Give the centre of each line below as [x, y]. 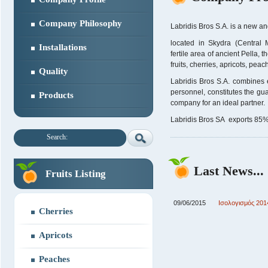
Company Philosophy [80, 23]
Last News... [229, 170]
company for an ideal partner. [218, 103]
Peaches [54, 259]
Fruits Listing [76, 174]
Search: [57, 137]
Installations [63, 47]
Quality [54, 71]
